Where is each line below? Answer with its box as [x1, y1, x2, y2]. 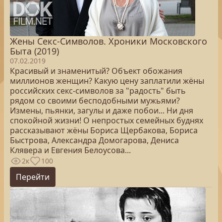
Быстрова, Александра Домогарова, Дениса [10, 135, 179, 146]
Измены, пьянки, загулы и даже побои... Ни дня [10, 105, 193, 116]
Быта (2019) [10, 45, 59, 57]
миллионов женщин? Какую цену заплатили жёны [10, 75, 204, 86]
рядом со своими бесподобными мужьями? [10, 95, 180, 106]
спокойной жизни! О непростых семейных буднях [10, 115, 203, 126]
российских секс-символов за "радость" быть [10, 85, 186, 96]
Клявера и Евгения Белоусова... [10, 145, 131, 156]
